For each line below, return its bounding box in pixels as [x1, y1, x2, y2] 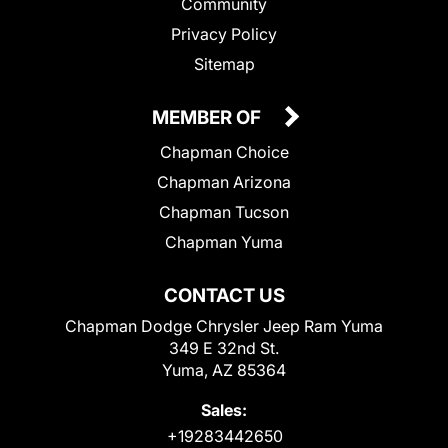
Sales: [201, 399, 247, 420]
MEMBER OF [152, 105, 265, 129]
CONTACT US [163, 283, 285, 307]
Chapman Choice [159, 141, 289, 162]
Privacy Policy [171, 23, 277, 44]
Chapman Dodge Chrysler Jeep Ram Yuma [65, 315, 383, 336]
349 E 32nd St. [169, 337, 279, 358]
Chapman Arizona [157, 171, 291, 192]
